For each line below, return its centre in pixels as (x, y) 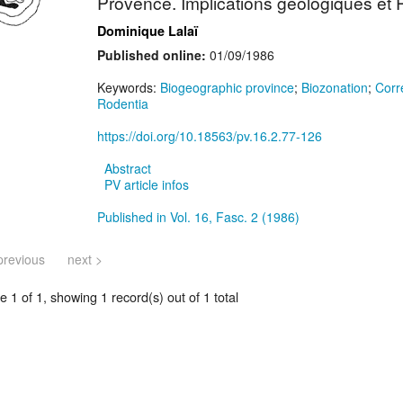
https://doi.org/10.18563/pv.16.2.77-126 (210, 136)
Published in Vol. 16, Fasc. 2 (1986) (198, 217)
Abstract (128, 169)
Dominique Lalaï (148, 31)
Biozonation (335, 88)
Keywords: (129, 88)
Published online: (152, 55)
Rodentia (123, 104)
